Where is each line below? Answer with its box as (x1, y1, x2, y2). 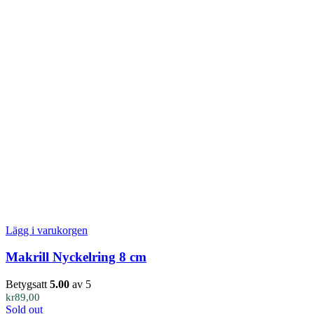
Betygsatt (6, 278, 50, 291)
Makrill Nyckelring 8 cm (6, 250, 146, 265)
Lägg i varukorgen (6, 224, 88, 236)
